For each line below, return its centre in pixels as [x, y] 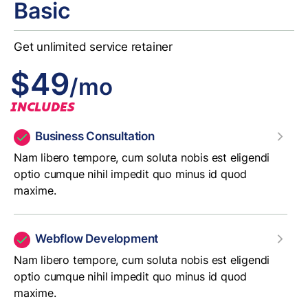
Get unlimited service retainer [93, 46]
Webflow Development [97, 238]
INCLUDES [42, 107]
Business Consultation [95, 136]
